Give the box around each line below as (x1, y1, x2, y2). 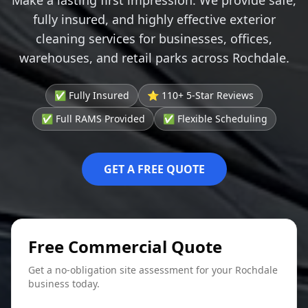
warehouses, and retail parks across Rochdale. (19, 49, 289, 66)
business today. (28, 276, 100, 290)
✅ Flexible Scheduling (162, 111, 267, 125)
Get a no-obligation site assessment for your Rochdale (28, 263, 278, 276)
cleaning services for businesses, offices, (36, 30, 272, 47)
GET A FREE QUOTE (103, 161, 205, 177)
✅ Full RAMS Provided (41, 111, 145, 125)
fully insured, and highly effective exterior (32, 10, 276, 27)
